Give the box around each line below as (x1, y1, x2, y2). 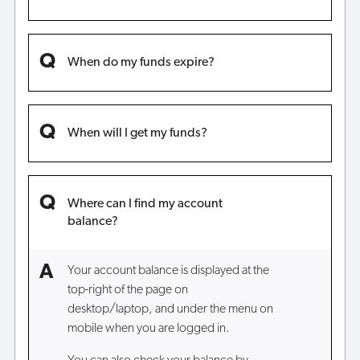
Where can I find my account (67, 197, 223, 211)
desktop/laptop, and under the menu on (67, 303, 273, 317)
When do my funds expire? (67, 55, 215, 69)
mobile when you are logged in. (67, 322, 230, 336)
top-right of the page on (67, 284, 188, 297)
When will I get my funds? (67, 126, 207, 140)
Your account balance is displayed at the (67, 264, 269, 278)
